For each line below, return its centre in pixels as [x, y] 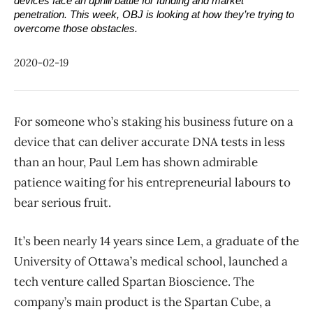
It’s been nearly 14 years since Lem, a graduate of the [156, 241]
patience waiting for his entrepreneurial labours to [152, 183]
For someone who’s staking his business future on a [154, 122]
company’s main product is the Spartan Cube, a [143, 302]
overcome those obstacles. [76, 29]
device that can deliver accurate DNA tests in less [150, 142]
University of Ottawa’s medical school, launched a [151, 262]
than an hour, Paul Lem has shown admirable [136, 162]
